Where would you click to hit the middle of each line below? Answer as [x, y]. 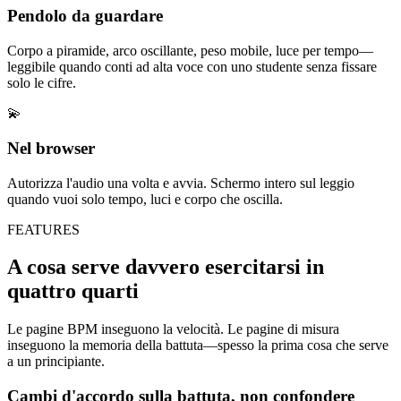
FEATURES [43, 229]
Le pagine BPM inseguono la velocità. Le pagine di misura [173, 329]
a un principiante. [56, 362]
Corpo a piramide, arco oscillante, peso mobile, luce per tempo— [190, 51]
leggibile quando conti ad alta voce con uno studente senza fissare [192, 67]
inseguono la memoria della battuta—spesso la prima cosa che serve [198, 346]
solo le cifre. [42, 83]
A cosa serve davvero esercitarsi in [166, 267]
